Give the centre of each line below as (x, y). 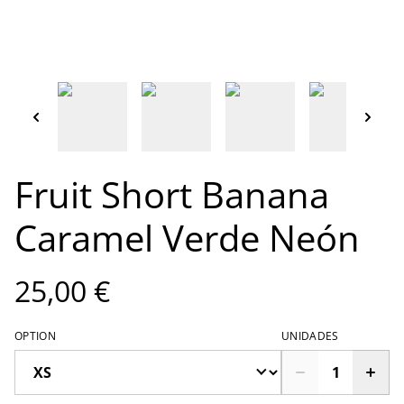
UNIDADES (310, 336)
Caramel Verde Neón (187, 238)
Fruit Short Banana (172, 195)
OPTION (35, 336)
